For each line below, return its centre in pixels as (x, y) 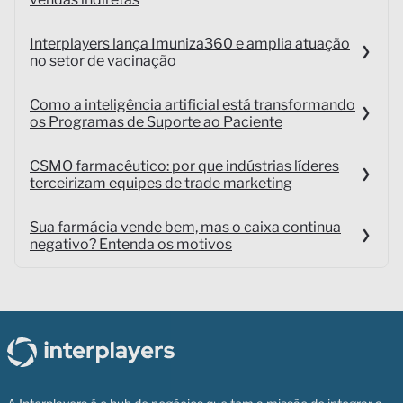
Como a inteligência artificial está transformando (193, 104)
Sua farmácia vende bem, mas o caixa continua (185, 227)
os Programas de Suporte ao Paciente (156, 121)
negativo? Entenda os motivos (131, 244)
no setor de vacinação (103, 60)
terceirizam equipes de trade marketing (161, 183)
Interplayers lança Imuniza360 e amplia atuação (190, 43)
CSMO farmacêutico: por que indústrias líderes (184, 166)
